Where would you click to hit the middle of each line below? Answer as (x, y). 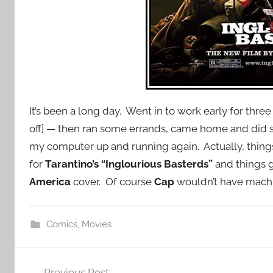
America (50, 182)
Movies (96, 225)
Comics (62, 225)
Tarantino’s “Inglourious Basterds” (129, 164)
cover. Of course (112, 182)
